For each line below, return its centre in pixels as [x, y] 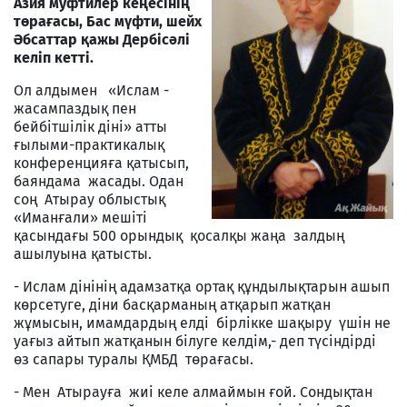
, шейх [180, 21]
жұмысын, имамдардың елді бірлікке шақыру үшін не [202, 323]
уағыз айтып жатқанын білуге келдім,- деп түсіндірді [195, 341]
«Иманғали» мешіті [80, 217]
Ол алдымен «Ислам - [91, 90]
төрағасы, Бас [64, 21]
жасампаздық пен [75, 108]
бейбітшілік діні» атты [92, 126]
